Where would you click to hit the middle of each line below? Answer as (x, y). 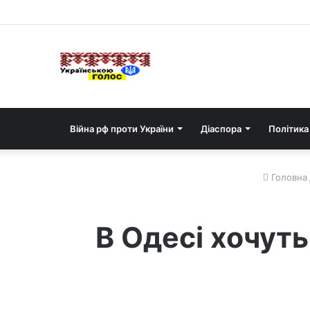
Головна (288, 177)
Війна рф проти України (122, 129)
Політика (289, 129)
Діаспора (221, 129)
